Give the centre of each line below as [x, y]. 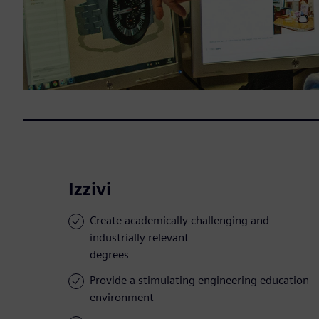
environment [122, 298]
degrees [109, 255]
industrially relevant [139, 238]
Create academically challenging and [179, 221]
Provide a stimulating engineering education [199, 281]
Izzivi [90, 189]
